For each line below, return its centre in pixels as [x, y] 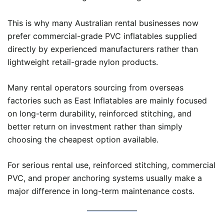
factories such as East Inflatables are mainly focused [107, 101]
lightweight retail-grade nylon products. [83, 62]
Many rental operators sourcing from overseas [95, 88]
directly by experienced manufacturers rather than [103, 49]
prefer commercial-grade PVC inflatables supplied [102, 36]
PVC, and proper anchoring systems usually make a [105, 178]
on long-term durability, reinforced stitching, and [99, 114]
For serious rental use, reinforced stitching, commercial [111, 165]
